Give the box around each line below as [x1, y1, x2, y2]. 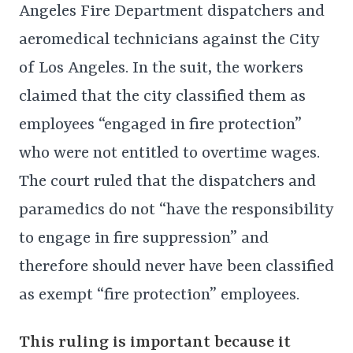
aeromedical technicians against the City [19, 30, 320, 50]
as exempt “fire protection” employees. [19, 285, 299, 305]
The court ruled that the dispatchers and [19, 172, 316, 191]
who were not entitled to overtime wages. [19, 143, 320, 163]
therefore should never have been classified [19, 257, 334, 277]
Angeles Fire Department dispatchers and [19, 2, 325, 21]
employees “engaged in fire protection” [19, 115, 302, 135]
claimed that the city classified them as [19, 87, 306, 106]
